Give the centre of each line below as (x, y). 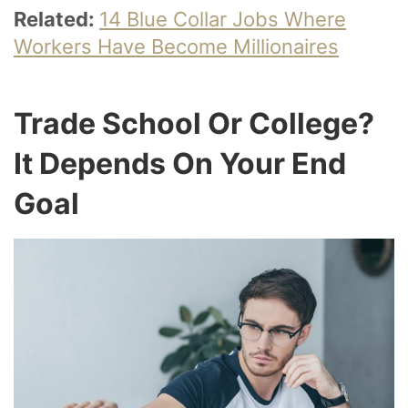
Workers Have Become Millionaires (176, 46)
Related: (56, 19)
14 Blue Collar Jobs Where (223, 19)
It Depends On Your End (180, 163)
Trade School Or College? (194, 123)
